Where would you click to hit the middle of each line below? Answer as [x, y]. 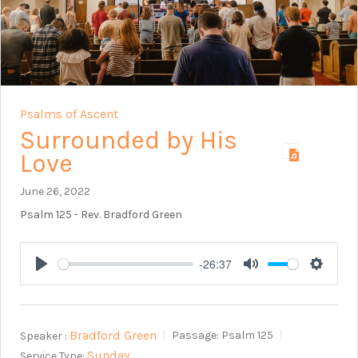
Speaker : [44, 336]
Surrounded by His [129, 141]
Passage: [195, 336]
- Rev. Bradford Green [127, 215]
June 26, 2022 [55, 192]
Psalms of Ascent [69, 114]
